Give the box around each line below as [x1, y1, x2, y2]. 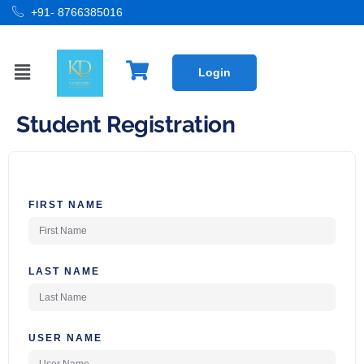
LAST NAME [28, 265, 100, 277]
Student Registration [16, 110, 235, 138]
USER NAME [28, 331, 102, 344]
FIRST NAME [28, 198, 104, 210]
